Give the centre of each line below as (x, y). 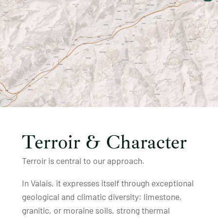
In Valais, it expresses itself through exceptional (108, 183)
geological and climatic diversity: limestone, (102, 196)
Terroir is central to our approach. (83, 160)
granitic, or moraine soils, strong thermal (96, 210)
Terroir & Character (104, 142)
